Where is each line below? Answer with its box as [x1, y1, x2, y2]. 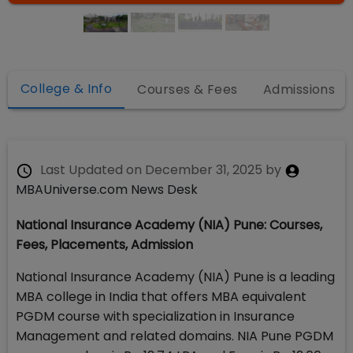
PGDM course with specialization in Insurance [16, 307, 295, 325]
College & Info [20, 80, 113, 98]
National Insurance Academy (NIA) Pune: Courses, [16, 216, 322, 234]
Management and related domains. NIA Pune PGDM [16, 327, 333, 345]
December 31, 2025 [145, 161, 262, 179]
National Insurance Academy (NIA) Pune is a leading [16, 268, 335, 286]
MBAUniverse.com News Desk [16, 180, 198, 199]
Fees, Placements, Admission [16, 236, 193, 254]
